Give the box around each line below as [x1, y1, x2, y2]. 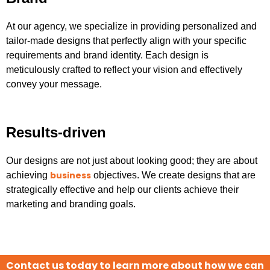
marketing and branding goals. [6, 199, 136, 210]
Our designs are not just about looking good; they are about [6, 155, 257, 166]
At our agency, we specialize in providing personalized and [6, 21, 257, 32]
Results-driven [6, 124, 106, 141]
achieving [6, 170, 50, 181]
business [50, 169, 91, 182]
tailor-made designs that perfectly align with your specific [6, 36, 246, 46]
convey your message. [6, 79, 102, 90]
